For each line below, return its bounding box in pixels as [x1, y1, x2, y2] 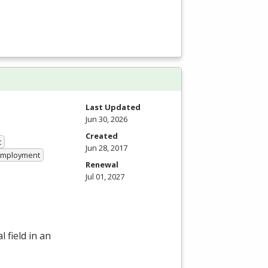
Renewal [86, 159, 118, 170]
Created [86, 130, 118, 142]
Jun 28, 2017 [86, 142, 127, 154]
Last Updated [86, 102, 141, 113]
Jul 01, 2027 [86, 171, 124, 182]
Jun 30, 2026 [86, 114, 127, 125]
